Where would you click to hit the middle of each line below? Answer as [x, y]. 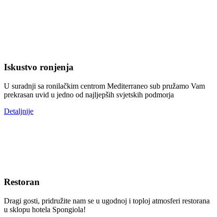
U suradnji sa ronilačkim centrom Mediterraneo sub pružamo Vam [104, 86]
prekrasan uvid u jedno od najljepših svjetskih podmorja [89, 94]
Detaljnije [19, 111]
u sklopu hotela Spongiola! [45, 210]
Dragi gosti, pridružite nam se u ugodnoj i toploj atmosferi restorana [107, 201]
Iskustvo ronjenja [39, 67]
